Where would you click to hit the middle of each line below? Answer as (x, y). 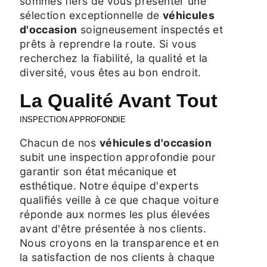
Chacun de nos (60, 142)
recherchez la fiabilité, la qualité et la (114, 58)
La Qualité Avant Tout (119, 100)
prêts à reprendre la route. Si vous (108, 44)
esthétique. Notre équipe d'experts (109, 185)
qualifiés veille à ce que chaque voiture (119, 200)
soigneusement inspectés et (150, 29)
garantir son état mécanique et (98, 171)
